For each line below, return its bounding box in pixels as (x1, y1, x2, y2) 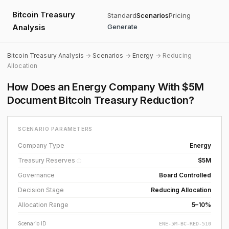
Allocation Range (18, 201, 68, 209)
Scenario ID (18, 220, 47, 226)
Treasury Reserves (18, 156, 77, 164)
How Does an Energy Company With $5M (7, 81, 204, 93)
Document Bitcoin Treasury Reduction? (7, 94, 194, 106)
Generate (107, 22, 138, 31)
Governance (18, 171, 55, 179)
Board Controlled (159, 171, 211, 179)
